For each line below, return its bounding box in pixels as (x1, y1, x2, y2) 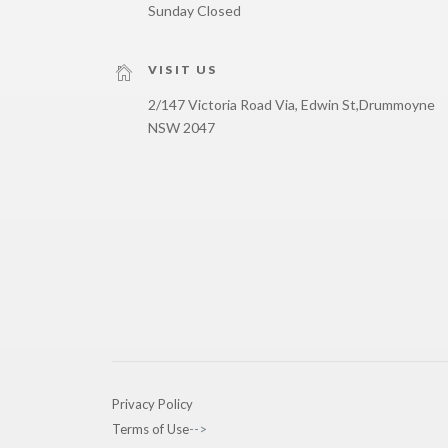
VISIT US (148, 62, 218, 77)
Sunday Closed (148, 2, 241, 19)
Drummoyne (359, 96, 435, 113)
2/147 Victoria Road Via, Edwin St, (148, 96, 359, 113)
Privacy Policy (112, 396, 193, 412)
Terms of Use (112, 421, 189, 437)
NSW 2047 (148, 119, 215, 136)
